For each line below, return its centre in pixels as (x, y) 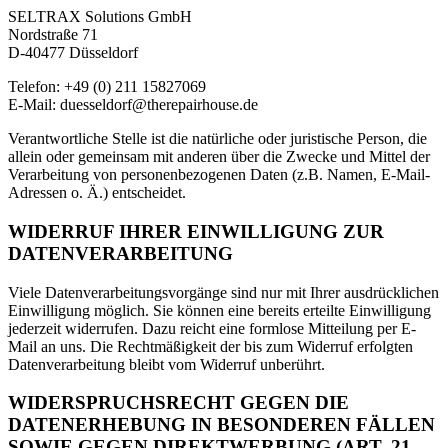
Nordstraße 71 (53, 35)
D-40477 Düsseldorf (73, 53)
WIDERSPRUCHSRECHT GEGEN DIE (178, 403)
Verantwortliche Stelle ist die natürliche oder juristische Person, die (217, 139)
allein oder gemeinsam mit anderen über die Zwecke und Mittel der (219, 157)
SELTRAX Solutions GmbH (100, 17)
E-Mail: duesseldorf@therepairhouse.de (133, 105)
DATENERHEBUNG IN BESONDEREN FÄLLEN (221, 425)
